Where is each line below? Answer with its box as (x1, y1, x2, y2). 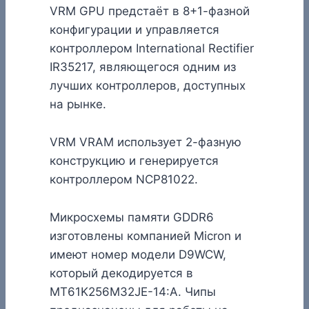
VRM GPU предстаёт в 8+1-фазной (50, 3, 250, 18)
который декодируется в (50, 266, 193, 280)
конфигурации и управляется (50, 22, 219, 37)
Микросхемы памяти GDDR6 (50, 210, 214, 224)
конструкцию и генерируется (50, 153, 219, 168)
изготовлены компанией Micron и (50, 228, 241, 243)
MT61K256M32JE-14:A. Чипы (50, 284, 216, 299)
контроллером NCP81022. (50, 172, 198, 186)
